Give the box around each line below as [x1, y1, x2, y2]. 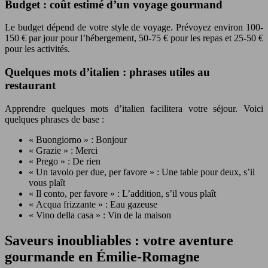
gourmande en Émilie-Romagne [5, 248, 200, 264]
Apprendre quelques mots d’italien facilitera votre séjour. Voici [5, 103, 263, 114]
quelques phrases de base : [5, 114, 104, 124]
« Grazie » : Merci [29, 145, 98, 156]
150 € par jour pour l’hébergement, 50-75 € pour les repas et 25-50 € [5, 33, 263, 44]
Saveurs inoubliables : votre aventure [5, 232, 233, 248]
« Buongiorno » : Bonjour [29, 134, 127, 145]
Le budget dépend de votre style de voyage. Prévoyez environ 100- [5, 22, 263, 33]
